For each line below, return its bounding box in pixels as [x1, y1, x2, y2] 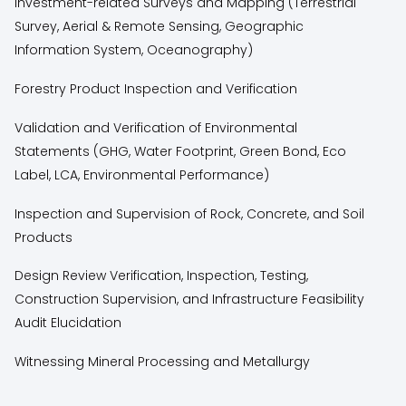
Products [14, 227, 73, 246]
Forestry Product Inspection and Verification [14, 79, 298, 98]
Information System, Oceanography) [14, 41, 254, 60]
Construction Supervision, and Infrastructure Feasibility [14, 290, 365, 309]
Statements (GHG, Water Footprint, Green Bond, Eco [14, 141, 347, 160]
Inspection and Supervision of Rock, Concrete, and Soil [14, 204, 365, 223]
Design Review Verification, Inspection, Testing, [14, 266, 309, 285]
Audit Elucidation [14, 314, 122, 333]
